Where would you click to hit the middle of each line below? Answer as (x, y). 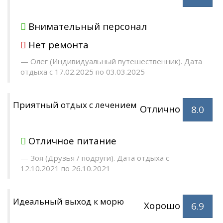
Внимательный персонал (88, 26)
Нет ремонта (58, 44)
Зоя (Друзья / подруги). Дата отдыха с (100, 158)
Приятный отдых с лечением (75, 105)
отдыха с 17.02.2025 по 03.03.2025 (83, 72)
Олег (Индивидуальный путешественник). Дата (116, 61)
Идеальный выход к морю (68, 201)
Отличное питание (72, 141)
